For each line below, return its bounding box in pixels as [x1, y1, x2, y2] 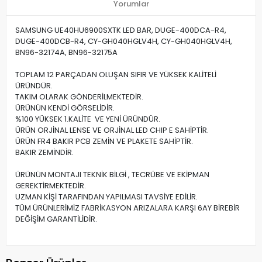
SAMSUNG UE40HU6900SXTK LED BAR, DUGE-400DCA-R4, [15, 25, 226, 36]
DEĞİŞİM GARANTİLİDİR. [15, 213, 97, 225]
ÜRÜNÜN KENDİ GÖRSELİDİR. [15, 102, 115, 114]
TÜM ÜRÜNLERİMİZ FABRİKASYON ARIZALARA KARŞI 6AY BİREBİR [15, 202, 240, 214]
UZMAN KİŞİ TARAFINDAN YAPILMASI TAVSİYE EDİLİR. [15, 191, 198, 203]
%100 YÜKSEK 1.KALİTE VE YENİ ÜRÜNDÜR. [15, 113, 160, 125]
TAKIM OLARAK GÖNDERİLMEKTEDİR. [15, 91, 145, 103]
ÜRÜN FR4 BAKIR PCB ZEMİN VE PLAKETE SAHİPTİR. [15, 136, 193, 147]
